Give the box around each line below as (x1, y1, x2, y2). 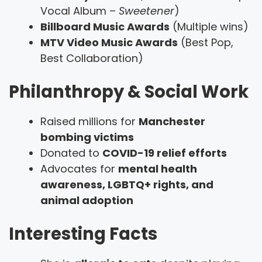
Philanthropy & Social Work (9, 80, 249, 104)
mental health (118, 161, 197, 176)
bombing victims (40, 129, 134, 144)
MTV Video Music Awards (40, 35, 178, 50)
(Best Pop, (178, 35, 233, 50)
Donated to (40, 145, 102, 160)
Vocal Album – (40, 3, 119, 18)
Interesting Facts (9, 222, 157, 246)
